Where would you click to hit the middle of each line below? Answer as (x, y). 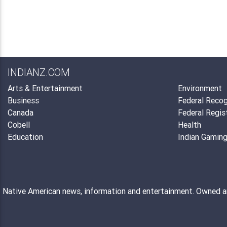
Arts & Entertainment (45, 88)
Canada (21, 112)
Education (25, 137)
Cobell (19, 125)
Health (190, 125)
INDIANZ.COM (39, 72)
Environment (200, 88)
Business (23, 100)
